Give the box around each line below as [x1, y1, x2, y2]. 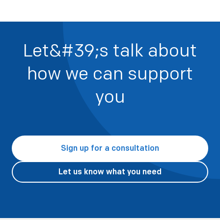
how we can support [27, 62, 193, 84]
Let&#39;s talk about [23, 39, 197, 61]
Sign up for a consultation [61, 143, 159, 153]
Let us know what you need [58, 166, 162, 176]
